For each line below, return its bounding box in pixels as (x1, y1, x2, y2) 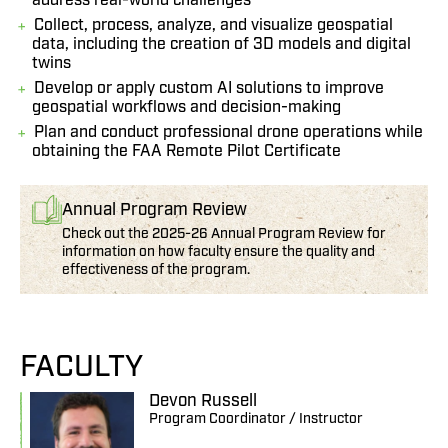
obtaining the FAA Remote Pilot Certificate (32, 141, 341, 162)
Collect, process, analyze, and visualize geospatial (34, 15, 393, 36)
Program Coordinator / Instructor (149, 410, 364, 428)
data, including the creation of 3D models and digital (32, 34, 411, 55)
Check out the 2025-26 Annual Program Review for (62, 225, 386, 243)
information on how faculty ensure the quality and (62, 243, 375, 261)
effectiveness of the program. (62, 261, 250, 279)
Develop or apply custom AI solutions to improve (34, 78, 384, 99)
